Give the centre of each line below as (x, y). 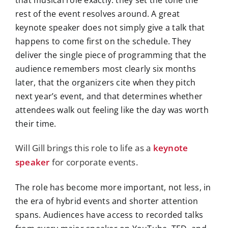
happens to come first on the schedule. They (103, 41)
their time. (36, 124)
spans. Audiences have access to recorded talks (109, 215)
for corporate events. (94, 162)
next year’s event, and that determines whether (109, 96)
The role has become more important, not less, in (113, 188)
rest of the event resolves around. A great (97, 14)
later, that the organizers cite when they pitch (105, 83)
